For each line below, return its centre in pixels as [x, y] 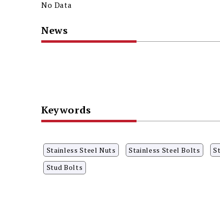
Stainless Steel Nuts [81, 150]
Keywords [66, 110]
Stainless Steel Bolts [165, 150]
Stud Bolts [65, 167]
